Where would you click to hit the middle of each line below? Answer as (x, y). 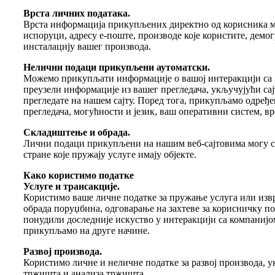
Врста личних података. (77, 13)
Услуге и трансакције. (72, 186)
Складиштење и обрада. (77, 132)
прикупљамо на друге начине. (87, 230)
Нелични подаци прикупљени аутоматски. (117, 67)
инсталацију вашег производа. (87, 46)
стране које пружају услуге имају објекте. (110, 154)
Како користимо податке (79, 175)
